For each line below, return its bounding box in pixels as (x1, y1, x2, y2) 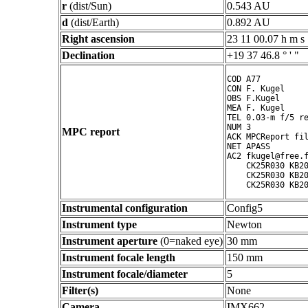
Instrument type (62, 219, 137, 230)
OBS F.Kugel (227, 93, 280, 103)
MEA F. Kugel (227, 103, 285, 113)
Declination (62, 49, 115, 61)
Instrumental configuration (62, 202, 188, 214)
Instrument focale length (62, 252, 175, 263)
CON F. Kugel (227, 84, 285, 93)
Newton (227, 219, 262, 230)
